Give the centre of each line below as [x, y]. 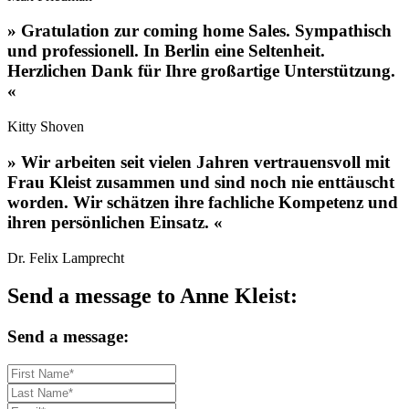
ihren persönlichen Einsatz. [108, 222]
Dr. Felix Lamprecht [66, 257]
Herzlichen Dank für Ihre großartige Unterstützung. [201, 71]
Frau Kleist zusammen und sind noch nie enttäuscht [201, 182]
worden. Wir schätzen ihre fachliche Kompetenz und [203, 202]
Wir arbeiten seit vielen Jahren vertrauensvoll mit [205, 162]
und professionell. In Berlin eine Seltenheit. [166, 51]
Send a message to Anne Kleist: [152, 296]
